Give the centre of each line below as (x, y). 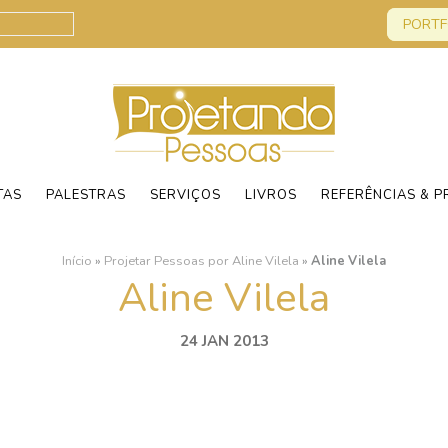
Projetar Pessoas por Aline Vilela (201, 261)
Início (77, 261)
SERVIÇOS (185, 195)
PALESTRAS (86, 195)
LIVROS (271, 195)
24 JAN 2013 (224, 341)
